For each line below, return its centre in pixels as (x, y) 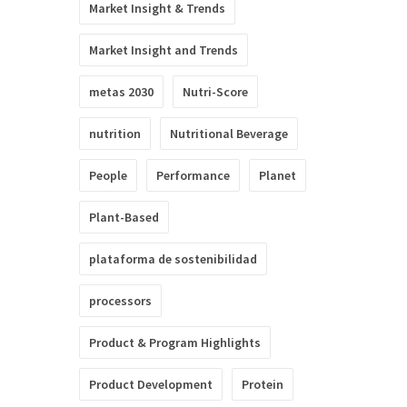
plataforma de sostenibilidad (173, 259)
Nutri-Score (215, 92)
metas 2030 (121, 92)
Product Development (151, 384)
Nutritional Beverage (229, 134)
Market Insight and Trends (164, 50)
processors (120, 301)
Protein (263, 384)
